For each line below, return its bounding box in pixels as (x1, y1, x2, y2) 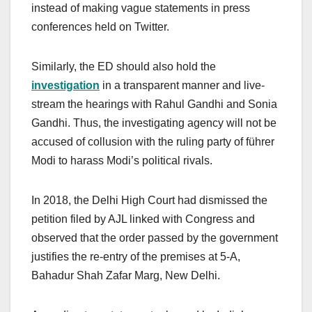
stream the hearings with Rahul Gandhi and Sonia (31, 98, 277, 111)
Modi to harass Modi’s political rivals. (31, 155, 212, 167)
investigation (31, 79, 100, 92)
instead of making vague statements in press (31, 2, 250, 15)
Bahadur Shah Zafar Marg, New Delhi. (31, 270, 220, 282)
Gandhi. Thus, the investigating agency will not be (31, 117, 276, 130)
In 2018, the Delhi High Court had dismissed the (31, 194, 267, 207)
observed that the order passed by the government (31, 232, 278, 244)
